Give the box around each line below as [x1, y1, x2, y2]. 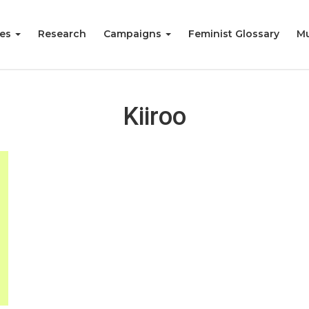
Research [38, 28, 86, 40]
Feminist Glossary [188, 28, 279, 40]
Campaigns [103, 28, 164, 40]
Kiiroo [123, 102, 186, 131]
